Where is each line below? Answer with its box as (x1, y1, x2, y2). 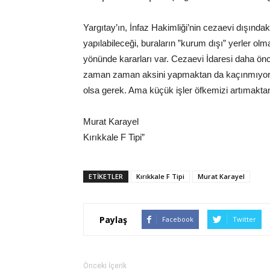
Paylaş (99, 213, 127, 225)
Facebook (162, 215, 193, 224)
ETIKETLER (89, 172, 123, 181)
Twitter (233, 215, 256, 224)
